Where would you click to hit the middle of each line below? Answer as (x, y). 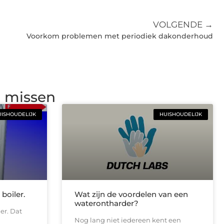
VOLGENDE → (183, 25)
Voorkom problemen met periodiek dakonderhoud (120, 36)
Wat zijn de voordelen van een (131, 194)
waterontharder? (106, 203)
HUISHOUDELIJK (181, 114)
